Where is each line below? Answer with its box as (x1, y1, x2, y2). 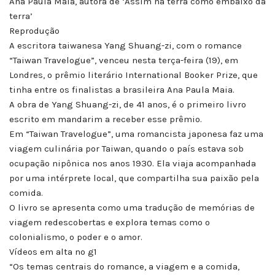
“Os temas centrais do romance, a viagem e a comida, (9, 261, 239, 273)
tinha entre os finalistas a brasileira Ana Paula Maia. (9, 84, 234, 96)
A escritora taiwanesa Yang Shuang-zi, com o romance (9, 40, 242, 52)
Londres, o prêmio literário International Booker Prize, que (9, 69, 258, 81)
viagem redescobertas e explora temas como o (9, 217, 210, 228)
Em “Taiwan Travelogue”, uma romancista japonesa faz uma (9, 128, 263, 140)
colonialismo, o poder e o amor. (9, 231, 142, 243)
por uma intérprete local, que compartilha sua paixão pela (9, 172, 259, 184)
